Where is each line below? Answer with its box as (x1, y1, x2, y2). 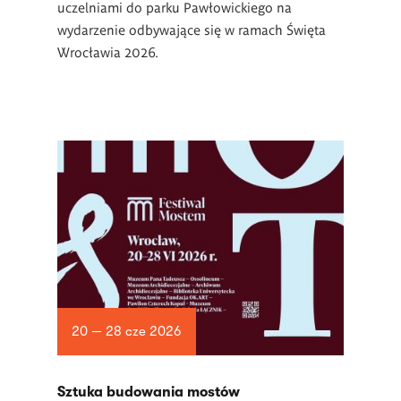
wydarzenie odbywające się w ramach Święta (57, 21, 326, 38)
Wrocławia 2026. (57, 43, 162, 60)
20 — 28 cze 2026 (71, 323, 182, 340)
